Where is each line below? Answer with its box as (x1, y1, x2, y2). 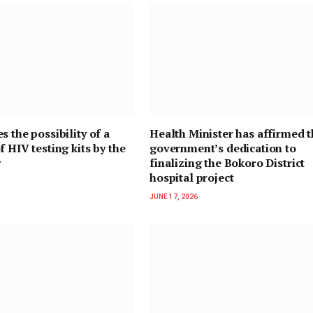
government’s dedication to (150, 140, 296, 156)
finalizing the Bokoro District (150, 155, 305, 171)
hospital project (150, 170, 234, 186)
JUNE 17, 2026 (150, 193, 198, 201)
